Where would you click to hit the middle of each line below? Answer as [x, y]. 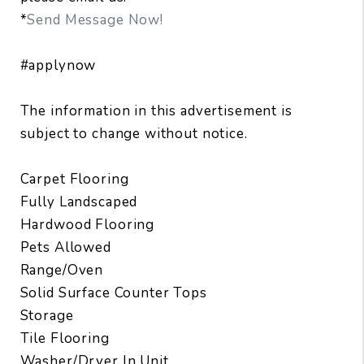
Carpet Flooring [74, 179]
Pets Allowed [65, 247]
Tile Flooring [65, 338]
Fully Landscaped [79, 201]
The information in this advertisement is [156, 110]
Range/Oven [62, 270]
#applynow [58, 65]
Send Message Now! [95, 19]
